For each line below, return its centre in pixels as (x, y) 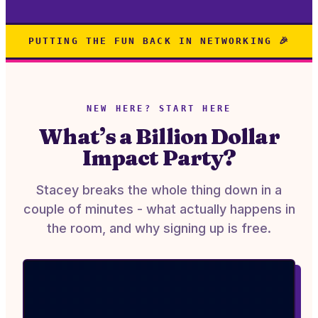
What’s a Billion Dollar (159, 137)
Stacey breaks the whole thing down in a (159, 190)
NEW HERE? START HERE (159, 109)
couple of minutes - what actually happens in (159, 209)
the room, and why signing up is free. (159, 228)
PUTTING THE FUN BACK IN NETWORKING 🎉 (159, 41)
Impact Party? (159, 158)
